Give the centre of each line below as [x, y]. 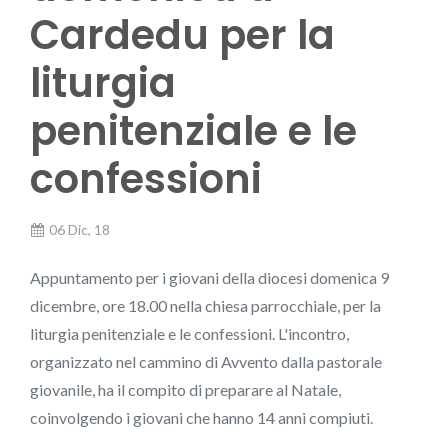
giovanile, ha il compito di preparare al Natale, [185, 390]
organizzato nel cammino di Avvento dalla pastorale [206, 362]
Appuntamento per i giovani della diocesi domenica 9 [209, 278]
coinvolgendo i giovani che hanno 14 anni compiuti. [201, 418]
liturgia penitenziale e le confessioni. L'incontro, [189, 334]
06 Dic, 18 [79, 230]
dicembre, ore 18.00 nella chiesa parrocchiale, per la [205, 306]
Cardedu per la [182, 35]
